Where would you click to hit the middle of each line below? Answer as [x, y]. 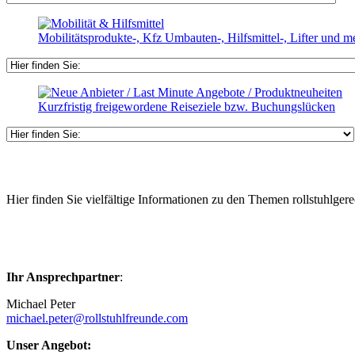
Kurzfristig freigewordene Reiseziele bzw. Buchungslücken [187, 107]
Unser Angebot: [49, 345]
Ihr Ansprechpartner [63, 277]
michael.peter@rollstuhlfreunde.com [97, 318]
